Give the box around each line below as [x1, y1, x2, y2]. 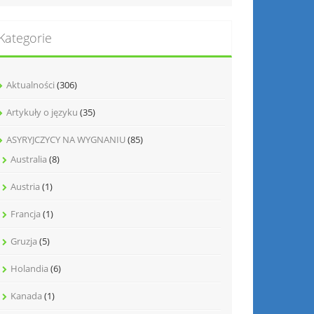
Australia [11, 152, 47, 165]
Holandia [11, 261, 48, 275]
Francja [11, 207, 41, 220]
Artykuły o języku [6, 105, 78, 118]
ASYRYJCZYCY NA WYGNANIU [6, 132, 125, 146]
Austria [11, 179, 40, 193]
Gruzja [11, 234, 37, 247]
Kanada [11, 289, 42, 302]
